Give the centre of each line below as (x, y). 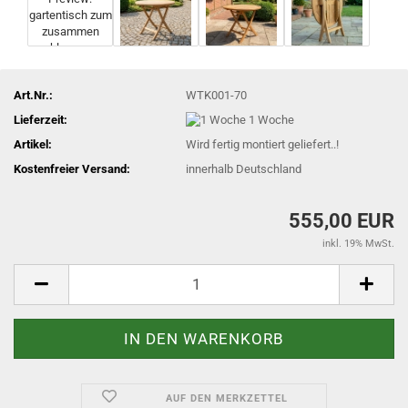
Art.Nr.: (33, 95)
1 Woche (272, 119)
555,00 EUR (342, 220)
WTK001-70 (217, 95)
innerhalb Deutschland (244, 169)
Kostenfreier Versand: (72, 169)
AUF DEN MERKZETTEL (226, 398)
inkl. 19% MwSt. (358, 243)
